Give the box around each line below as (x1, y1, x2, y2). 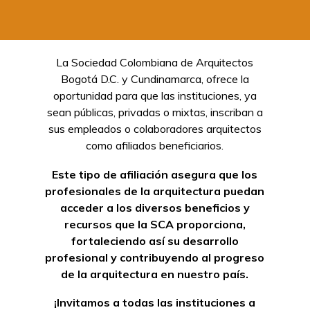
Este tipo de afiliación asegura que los (52, 167, 258, 181)
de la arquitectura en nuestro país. (61, 266, 249, 281)
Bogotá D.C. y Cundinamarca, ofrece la (60, 72, 249, 86)
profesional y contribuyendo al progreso (45, 250, 265, 264)
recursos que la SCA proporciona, (64, 217, 246, 231)
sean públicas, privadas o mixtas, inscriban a (46, 105, 263, 120)
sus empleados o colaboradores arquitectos (48, 122, 262, 136)
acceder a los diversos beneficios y (60, 200, 250, 215)
